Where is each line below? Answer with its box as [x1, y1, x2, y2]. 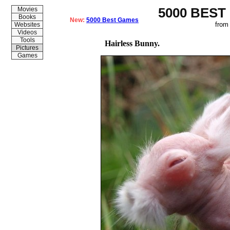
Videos [17, 29, 37, 36]
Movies [17, 6, 37, 13]
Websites [14, 21, 40, 28]
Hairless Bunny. [105, 39, 160, 48]
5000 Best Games [86, 16, 139, 24]
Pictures [16, 44, 39, 51]
